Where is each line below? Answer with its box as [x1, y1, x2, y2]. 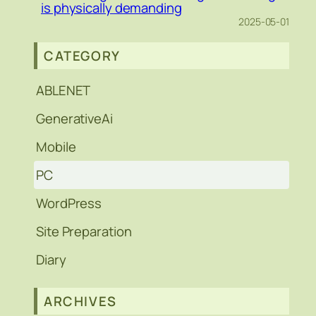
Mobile [36, 137, 76, 156]
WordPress [36, 193, 102, 212]
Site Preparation [36, 221, 132, 241]
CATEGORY [44, 46, 121, 65]
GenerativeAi [36, 109, 113, 128]
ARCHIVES [44, 291, 117, 310]
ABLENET [36, 80, 91, 99]
